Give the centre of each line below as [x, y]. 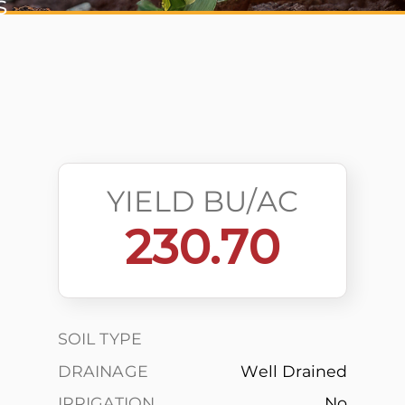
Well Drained [294, 371]
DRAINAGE [103, 371]
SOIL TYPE [100, 339]
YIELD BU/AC [202, 201]
